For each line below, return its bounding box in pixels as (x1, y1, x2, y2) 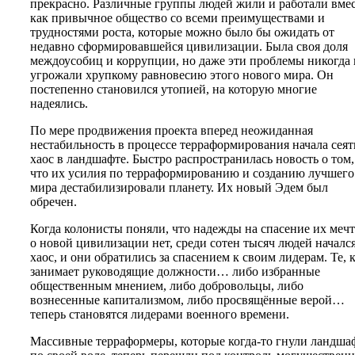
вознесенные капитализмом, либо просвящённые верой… (30, 292, 345, 307)
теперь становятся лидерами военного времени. (30, 307, 289, 321)
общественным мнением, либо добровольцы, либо (30, 278, 303, 292)
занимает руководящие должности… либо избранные (30, 264, 320, 278)
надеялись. (30, 96, 88, 110)
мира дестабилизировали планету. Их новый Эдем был (30, 180, 328, 194)
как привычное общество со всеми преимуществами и (30, 10, 325, 25)
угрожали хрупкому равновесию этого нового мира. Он (30, 67, 334, 82)
